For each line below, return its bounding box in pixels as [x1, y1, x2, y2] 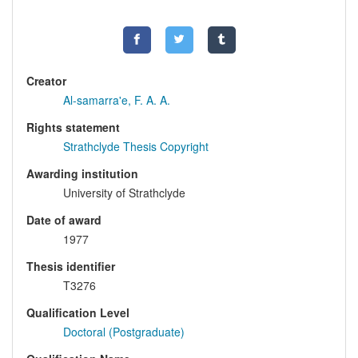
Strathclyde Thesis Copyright [63, 137, 209, 154]
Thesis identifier [26, 257, 115, 274]
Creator [26, 72, 66, 89]
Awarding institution [26, 165, 138, 181]
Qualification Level [26, 304, 129, 320]
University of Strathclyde [63, 184, 185, 201]
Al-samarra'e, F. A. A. [63, 91, 170, 108]
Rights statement [26, 118, 120, 135]
